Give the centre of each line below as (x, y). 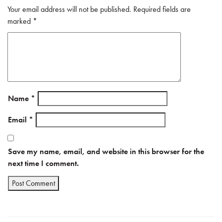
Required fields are (162, 9)
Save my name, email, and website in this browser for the (106, 151)
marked (20, 21)
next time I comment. (43, 163)
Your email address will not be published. (69, 9)
